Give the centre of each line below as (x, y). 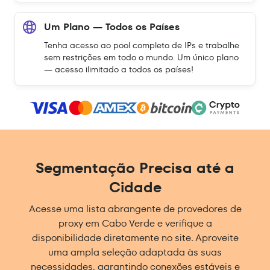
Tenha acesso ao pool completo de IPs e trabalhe (142, 45)
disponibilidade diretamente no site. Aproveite (135, 238)
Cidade (135, 187)
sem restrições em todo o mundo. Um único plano (141, 57)
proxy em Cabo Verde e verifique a (135, 224)
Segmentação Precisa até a (135, 168)
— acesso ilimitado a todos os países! (119, 69)
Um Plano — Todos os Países (112, 27)
